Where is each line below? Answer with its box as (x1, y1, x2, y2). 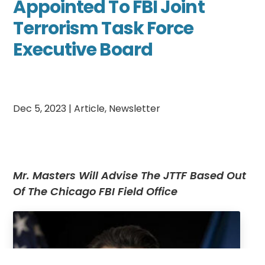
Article (74, 101, 105, 115)
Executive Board (13, 37, 153, 63)
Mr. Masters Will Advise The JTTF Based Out (13, 167, 247, 183)
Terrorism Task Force (13, 16, 194, 41)
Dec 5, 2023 (13, 101, 67, 115)
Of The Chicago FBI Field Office (13, 183, 178, 199)
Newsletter (109, 101, 161, 115)
